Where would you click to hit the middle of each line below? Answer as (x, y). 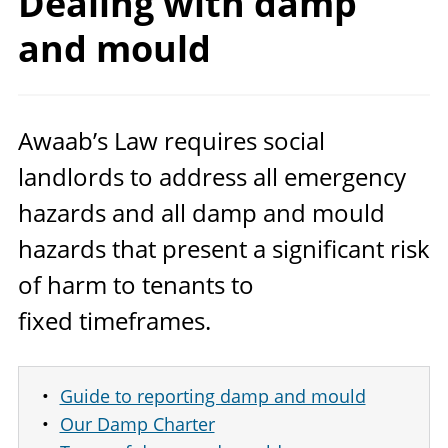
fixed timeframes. (114, 320)
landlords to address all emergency (212, 176)
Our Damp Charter (137, 423)
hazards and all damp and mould (201, 212)
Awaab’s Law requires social (171, 140)
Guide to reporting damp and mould (212, 395)
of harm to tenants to (136, 284)
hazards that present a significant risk (224, 248)
